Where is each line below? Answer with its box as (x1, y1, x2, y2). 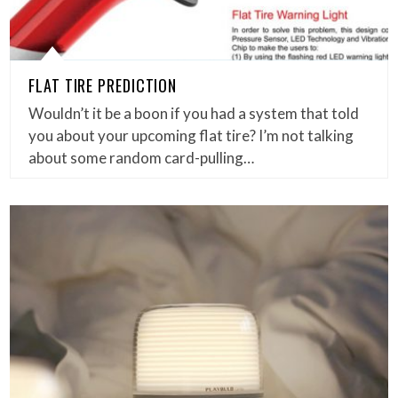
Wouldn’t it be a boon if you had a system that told (28, 103, 360, 123)
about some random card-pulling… (28, 147, 255, 167)
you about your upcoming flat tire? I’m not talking (28, 125, 354, 145)
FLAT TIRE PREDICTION (28, 73, 178, 97)
